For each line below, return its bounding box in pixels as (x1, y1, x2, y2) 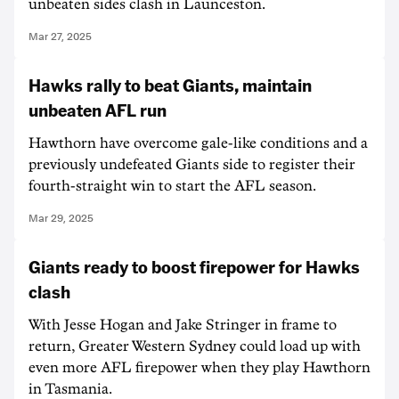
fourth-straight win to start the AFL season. (28, 179, 316, 193)
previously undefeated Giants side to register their (28, 158, 355, 172)
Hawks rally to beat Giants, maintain (28, 73, 312, 96)
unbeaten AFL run (28, 98, 167, 121)
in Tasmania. (28, 382, 112, 396)
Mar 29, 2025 (28, 212, 94, 224)
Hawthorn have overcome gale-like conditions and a (28, 136, 368, 151)
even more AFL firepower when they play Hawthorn (28, 361, 370, 375)
